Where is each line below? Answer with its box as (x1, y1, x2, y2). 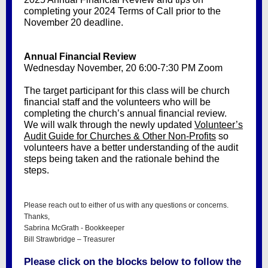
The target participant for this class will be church (24, 86, 230, 96)
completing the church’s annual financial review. (24, 108, 229, 118)
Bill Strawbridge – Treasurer (24, 235, 115, 243)
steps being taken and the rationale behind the (24, 154, 220, 164)
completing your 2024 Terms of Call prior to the (24, 6, 221, 16)
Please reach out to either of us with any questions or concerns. (24, 201, 229, 209)
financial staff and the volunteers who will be (24, 97, 211, 107)
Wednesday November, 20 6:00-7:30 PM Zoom (24, 63, 223, 73)
